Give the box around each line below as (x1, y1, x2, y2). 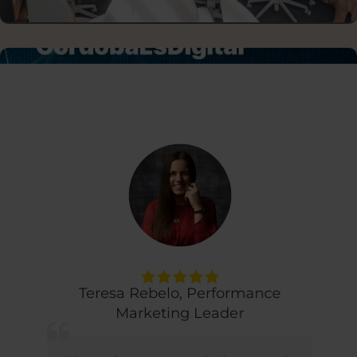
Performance (185, 284, 280, 302)
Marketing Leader (114, 304, 243, 322)
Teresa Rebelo (77, 284, 178, 302)
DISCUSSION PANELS (107, 2, 250, 18)
